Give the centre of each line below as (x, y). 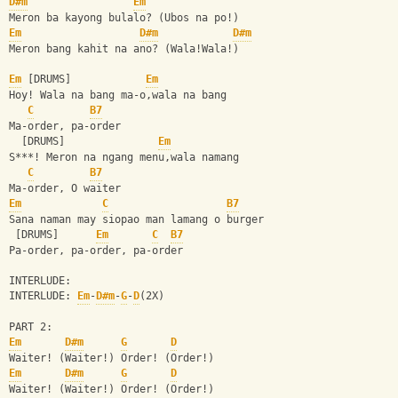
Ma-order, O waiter (65, 189)
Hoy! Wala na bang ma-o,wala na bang (121, 96)
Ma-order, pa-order (65, 127)
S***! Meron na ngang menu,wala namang (127, 158)
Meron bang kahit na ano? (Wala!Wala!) (124, 49)
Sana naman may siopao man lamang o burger (136, 220)
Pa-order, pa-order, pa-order (96, 251)
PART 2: (31, 327)
